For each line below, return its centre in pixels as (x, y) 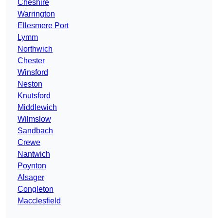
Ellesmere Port (43, 26)
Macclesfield (39, 201)
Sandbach (35, 131)
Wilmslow (34, 119)
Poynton (32, 166)
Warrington (36, 14)
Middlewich (37, 108)
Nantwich (34, 154)
